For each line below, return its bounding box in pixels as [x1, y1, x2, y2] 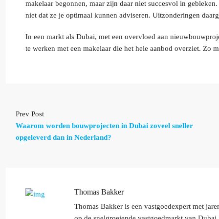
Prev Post [16, 110, 44, 118]
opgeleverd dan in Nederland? [16, 133, 111, 141]
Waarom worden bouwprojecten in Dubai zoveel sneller [16, 122, 193, 130]
